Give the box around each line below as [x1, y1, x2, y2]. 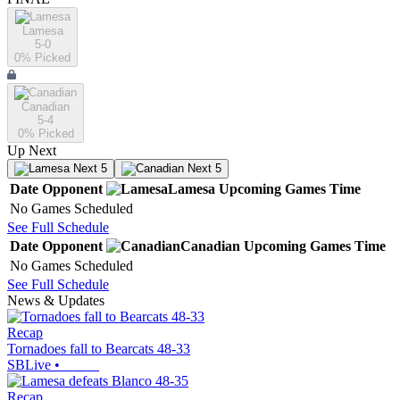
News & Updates [7, 293, 104, 309]
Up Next [7, 143, 56, 159]
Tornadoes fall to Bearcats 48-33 [7, 341, 190, 357]
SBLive [7, 357, 51, 373]
